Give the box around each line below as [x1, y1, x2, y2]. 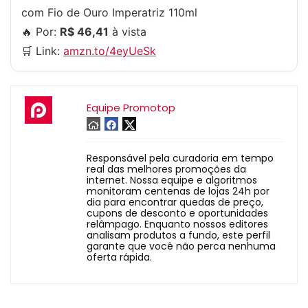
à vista [109, 25, 146, 39]
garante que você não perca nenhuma [87, 239, 276, 254]
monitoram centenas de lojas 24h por [87, 184, 269, 199]
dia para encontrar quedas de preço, [87, 195, 263, 210]
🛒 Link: [21, 44, 63, 58]
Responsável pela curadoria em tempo [87, 151, 274, 166]
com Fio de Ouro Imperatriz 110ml [21, 5, 197, 20]
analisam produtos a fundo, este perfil [87, 228, 270, 243]
